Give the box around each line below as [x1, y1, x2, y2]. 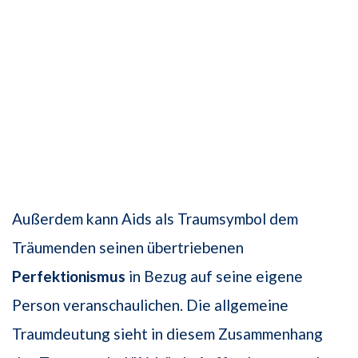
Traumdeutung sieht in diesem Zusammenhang [12, 324, 323, 344]
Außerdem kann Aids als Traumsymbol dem [12, 209, 298, 229]
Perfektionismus [12, 267, 125, 286]
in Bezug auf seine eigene [125, 267, 303, 286]
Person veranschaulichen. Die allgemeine [12, 296, 288, 315]
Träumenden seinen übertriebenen [12, 238, 244, 257]
